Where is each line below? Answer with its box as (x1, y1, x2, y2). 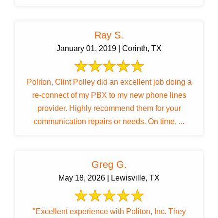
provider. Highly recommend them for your (37, 104, 69, 113)
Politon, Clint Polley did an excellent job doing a (26, 78, 192, 87)
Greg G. (91, 159, 127, 170)
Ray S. (94, 30, 124, 41)
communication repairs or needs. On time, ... (148, 117, 184, 126)
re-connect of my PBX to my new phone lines (32, 91, 186, 100)
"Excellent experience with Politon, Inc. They (32, 207, 186, 216)
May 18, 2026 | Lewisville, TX (58, 174, 160, 182)
